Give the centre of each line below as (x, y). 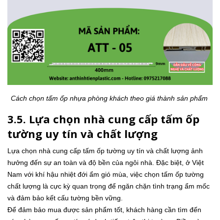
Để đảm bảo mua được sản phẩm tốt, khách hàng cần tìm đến (104, 209)
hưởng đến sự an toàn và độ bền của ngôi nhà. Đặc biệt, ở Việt (106, 162)
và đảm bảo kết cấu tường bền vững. (66, 198)
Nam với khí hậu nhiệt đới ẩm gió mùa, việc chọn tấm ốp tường (106, 174)
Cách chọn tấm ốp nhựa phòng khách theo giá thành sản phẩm (110, 98)
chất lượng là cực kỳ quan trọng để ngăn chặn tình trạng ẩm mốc (109, 186)
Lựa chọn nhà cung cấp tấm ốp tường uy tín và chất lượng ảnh (105, 151)
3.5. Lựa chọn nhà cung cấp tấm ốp (103, 119)
